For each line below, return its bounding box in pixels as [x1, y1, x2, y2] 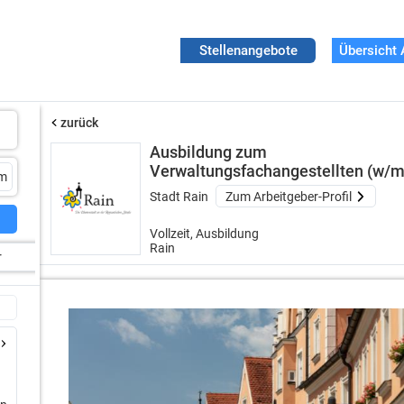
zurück [60, 115, 99, 130]
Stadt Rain [150, 188, 209, 204]
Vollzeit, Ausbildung [150, 225, 260, 241]
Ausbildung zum [150, 142, 268, 161]
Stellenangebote [198, 42, 298, 59]
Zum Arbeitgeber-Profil [225, 188, 353, 204]
